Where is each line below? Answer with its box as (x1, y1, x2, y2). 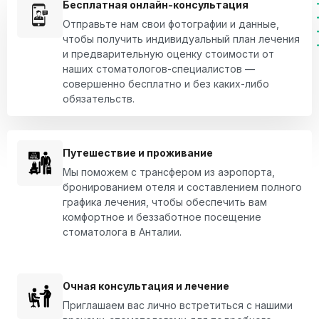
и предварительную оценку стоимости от (63, 47, 274, 60)
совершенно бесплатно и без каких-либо (63, 77, 269, 90)
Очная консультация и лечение (63, 279, 229, 292)
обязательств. (63, 92, 135, 105)
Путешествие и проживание (63, 146, 213, 159)
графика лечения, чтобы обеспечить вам (63, 195, 267, 208)
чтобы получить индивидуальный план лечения (63, 32, 300, 45)
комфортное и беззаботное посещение (63, 210, 261, 223)
